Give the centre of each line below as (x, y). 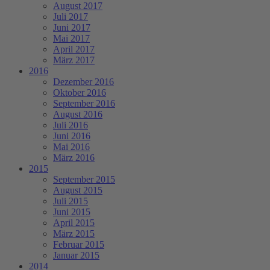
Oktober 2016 (80, 93)
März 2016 (74, 158)
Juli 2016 (71, 125)
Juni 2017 (72, 28)
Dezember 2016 (83, 82)
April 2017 (74, 49)
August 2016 (78, 115)
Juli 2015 (71, 201)
